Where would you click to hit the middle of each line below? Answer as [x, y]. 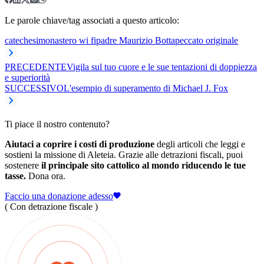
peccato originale [207, 40]
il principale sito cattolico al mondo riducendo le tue [143, 165]
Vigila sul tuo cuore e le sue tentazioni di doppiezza [162, 67]
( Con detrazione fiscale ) [51, 206]
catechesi [22, 40]
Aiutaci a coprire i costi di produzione [80, 144]
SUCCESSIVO [34, 88]
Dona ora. [46, 176]
